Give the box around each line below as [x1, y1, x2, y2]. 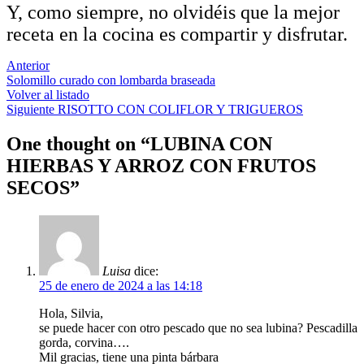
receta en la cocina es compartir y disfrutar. [6, 23, 348, 45]
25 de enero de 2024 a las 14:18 [39, 278, 202, 292]
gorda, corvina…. [39, 335, 129, 349]
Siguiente [6, 102, 54, 116]
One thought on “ [6, 132, 150, 154]
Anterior [6, 58, 50, 72]
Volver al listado [6, 87, 89, 102]
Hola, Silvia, [39, 305, 103, 320]
